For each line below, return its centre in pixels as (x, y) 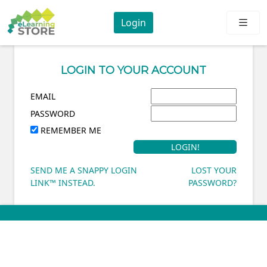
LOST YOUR (214, 170)
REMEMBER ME (71, 130)
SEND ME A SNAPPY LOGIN (84, 170)
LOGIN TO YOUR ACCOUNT (133, 70)
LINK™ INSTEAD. (63, 183)
